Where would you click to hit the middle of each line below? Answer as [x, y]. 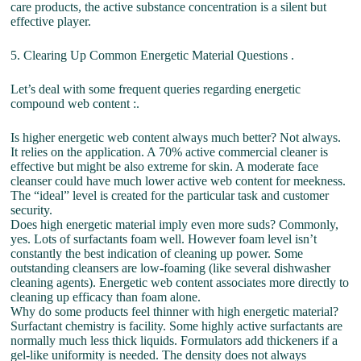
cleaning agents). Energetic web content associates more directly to [180, 282]
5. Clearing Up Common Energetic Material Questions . [153, 55]
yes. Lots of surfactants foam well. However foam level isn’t [164, 239]
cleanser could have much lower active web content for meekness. [178, 181]
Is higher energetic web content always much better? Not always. [176, 137]
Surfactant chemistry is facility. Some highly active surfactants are [177, 326]
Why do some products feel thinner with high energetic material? [175, 311]
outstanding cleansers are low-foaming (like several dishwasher [171, 268]
